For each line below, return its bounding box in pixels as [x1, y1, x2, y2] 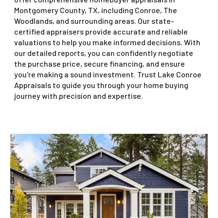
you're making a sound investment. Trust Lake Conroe [14, 70, 202, 79]
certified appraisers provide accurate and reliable [14, 27, 188, 36]
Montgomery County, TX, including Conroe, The [14, 5, 178, 15]
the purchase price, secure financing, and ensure [14, 59, 185, 68]
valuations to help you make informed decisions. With [14, 37, 201, 47]
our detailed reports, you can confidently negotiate [14, 48, 194, 57]
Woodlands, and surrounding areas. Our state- [14, 16, 175, 25]
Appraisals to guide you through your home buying [14, 80, 189, 90]
